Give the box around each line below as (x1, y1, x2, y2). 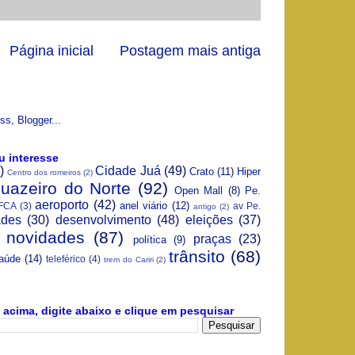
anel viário (120, 200, 168, 212)
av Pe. (232, 200, 261, 212)
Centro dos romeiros (6, 168, 82, 177)
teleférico (46, 254, 86, 265)
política (132, 234, 166, 246)
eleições (185, 213, 233, 227)
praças (193, 232, 231, 246)
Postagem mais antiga (120, 42, 261, 59)
